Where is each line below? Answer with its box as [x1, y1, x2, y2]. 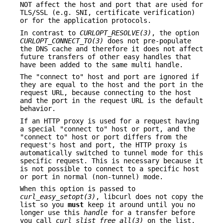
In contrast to [20, 28, 80, 37]
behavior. [20, 105, 56, 113]
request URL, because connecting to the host [20, 89, 191, 97]
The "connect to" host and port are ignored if [20, 73, 199, 81]
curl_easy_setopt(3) [20, 193, 96, 201]
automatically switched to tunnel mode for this [20, 148, 203, 157]
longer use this [20, 209, 84, 217]
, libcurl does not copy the [96, 193, 203, 201]
